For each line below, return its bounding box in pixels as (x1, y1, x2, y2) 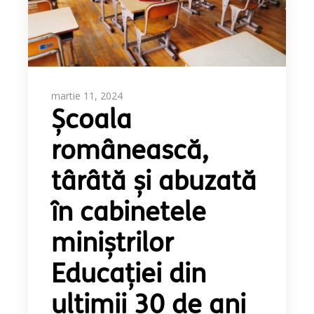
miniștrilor (51, 231, 175, 259)
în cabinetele (51, 200, 207, 228)
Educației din (51, 262, 207, 290)
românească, (51, 139, 209, 167)
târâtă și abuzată (51, 170, 257, 198)
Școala (51, 108, 132, 136)
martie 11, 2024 (51, 89, 123, 103)
